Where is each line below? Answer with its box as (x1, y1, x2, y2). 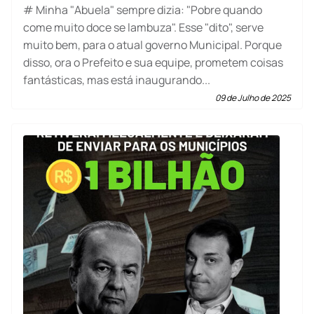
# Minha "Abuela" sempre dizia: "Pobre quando (23, 2, 262, 18)
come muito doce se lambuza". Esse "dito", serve (23, 20, 264, 35)
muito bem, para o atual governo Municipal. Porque (23, 37, 282, 53)
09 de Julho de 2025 (215, 92, 291, 104)
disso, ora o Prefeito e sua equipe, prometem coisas (23, 55, 283, 70)
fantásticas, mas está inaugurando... (23, 72, 210, 88)
